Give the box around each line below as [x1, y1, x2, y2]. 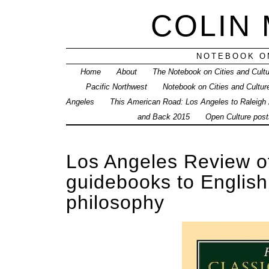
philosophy [65, 192, 165, 214]
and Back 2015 [137, 112, 190, 122]
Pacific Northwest [85, 82, 147, 92]
